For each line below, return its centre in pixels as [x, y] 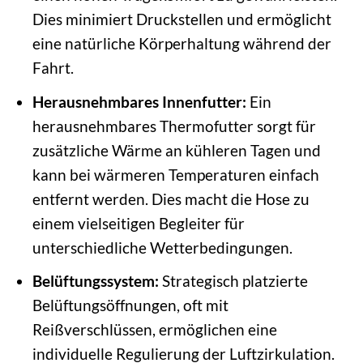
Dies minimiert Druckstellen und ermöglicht [181, 19]
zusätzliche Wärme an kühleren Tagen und [176, 150]
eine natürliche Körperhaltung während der [181, 43]
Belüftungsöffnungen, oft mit [130, 305]
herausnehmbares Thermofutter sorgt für [174, 126]
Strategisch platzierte [233, 281]
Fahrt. [53, 67]
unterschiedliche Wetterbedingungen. [162, 247]
